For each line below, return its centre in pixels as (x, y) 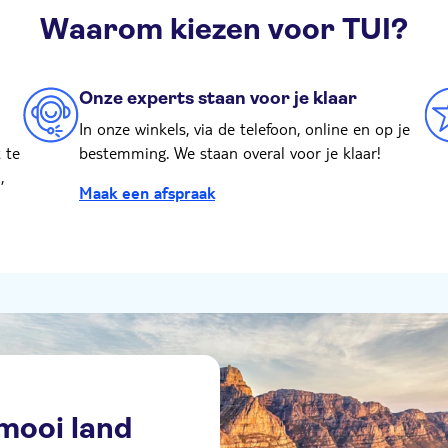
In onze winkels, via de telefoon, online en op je (244, 128)
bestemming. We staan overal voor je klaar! (230, 152)
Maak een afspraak (147, 192)
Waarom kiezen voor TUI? (224, 29)
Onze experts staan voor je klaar (218, 98)
